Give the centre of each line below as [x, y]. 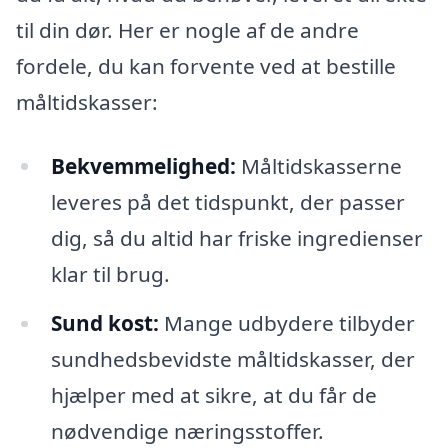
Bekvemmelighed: [143, 165]
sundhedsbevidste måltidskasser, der [232, 359]
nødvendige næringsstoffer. [187, 431]
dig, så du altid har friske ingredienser [236, 237]
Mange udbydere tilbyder [286, 323]
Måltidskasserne [318, 165]
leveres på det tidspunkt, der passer [227, 201]
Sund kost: [104, 323]
